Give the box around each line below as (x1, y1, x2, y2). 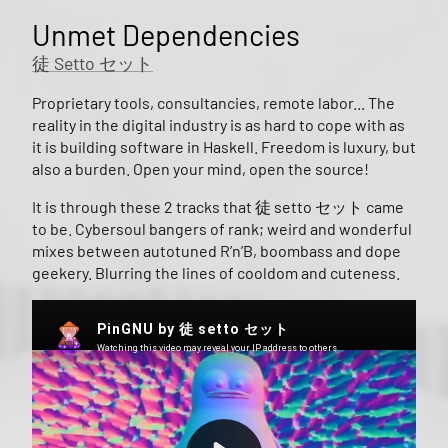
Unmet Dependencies (32, 17, 300, 53)
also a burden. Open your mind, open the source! (32, 159, 369, 179)
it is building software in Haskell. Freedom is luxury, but (32, 137, 416, 157)
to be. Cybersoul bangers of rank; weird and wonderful (32, 219, 412, 239)
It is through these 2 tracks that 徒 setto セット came (32, 197, 404, 217)
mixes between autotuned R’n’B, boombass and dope (32, 241, 401, 261)
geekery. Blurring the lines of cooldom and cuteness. (32, 263, 400, 283)
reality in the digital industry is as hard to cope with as (32, 115, 405, 135)
